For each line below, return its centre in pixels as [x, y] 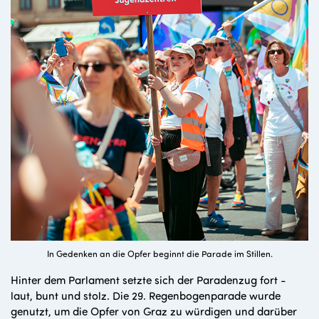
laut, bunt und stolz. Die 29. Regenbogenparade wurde [146, 296]
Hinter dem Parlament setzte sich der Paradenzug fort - [148, 280]
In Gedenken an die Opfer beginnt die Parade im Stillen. [159, 254]
